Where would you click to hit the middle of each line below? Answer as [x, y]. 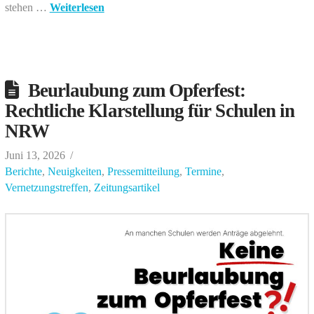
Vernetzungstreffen [46, 187]
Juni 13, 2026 [35, 155]
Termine [203, 171]
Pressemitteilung [143, 171]
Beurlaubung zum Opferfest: [137, 90]
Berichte [23, 171]
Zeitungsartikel [127, 187]
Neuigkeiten [74, 171]
